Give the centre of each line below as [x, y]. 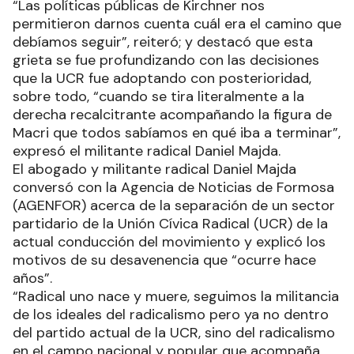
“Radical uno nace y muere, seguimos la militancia [176, 297]
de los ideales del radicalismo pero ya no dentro [171, 315]
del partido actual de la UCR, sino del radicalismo [174, 333]
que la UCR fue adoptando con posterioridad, [162, 79]
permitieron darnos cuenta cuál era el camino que [177, 24]
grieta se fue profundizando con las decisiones [166, 60]
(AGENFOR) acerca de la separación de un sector [174, 206]
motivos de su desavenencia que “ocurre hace [164, 260]
